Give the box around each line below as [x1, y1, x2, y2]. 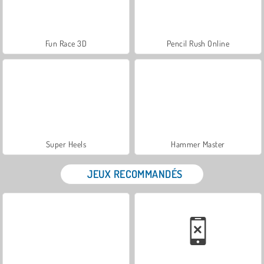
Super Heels [45, 138, 87, 149]
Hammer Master [171, 138, 225, 149]
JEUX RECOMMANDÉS [87, 167, 183, 180]
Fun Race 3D [45, 38, 87, 48]
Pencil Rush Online [166, 38, 230, 48]
